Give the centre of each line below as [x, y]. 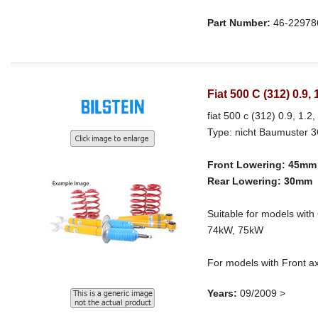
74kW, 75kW [236, 230]
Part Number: [239, 22]
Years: [223, 293]
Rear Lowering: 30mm [260, 181]
